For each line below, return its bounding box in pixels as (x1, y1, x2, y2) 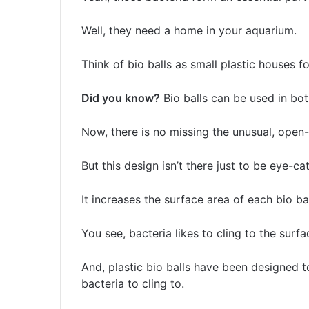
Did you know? (81, 91, 160, 106)
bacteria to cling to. (81, 277, 184, 291)
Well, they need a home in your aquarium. (81, 23, 297, 38)
